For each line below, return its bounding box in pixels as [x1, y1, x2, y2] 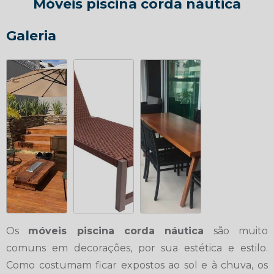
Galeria [6, 27, 56, 44]
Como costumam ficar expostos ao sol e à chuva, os [6, 259, 268, 271]
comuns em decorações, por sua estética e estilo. [6, 242, 268, 254]
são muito [204, 224, 268, 237]
